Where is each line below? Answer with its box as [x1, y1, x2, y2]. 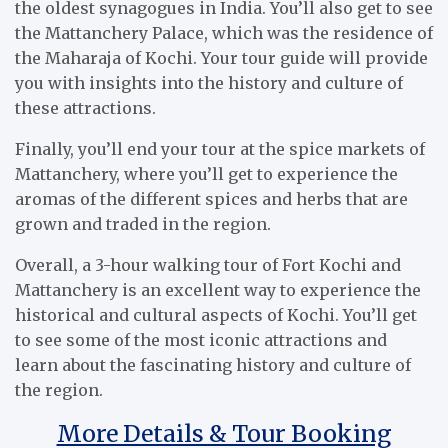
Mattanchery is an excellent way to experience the [15, 280, 421, 301]
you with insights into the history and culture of [15, 73, 403, 94]
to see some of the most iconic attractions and [15, 330, 387, 351]
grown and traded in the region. [15, 214, 271, 235]
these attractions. [15, 98, 156, 119]
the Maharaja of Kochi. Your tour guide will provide [15, 48, 428, 69]
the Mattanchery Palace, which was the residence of [15, 23, 433, 44]
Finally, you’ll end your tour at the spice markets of [15, 139, 425, 160]
